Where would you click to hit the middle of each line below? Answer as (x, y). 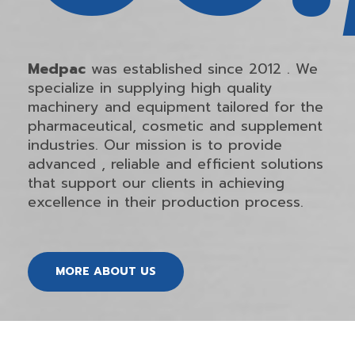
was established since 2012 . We (201, 69)
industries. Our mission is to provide (155, 145)
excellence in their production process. (165, 202)
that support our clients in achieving (156, 183)
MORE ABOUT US (105, 271)
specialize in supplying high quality (150, 88)
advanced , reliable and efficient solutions (175, 164)
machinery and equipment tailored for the (175, 107)
